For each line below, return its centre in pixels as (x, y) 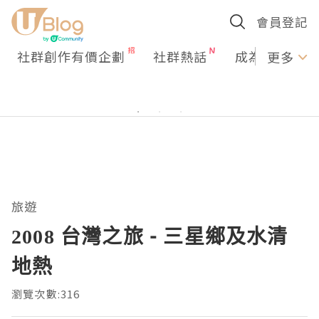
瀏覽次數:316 (46, 294)
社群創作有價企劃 (71, 56)
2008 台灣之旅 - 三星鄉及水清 (150, 236)
